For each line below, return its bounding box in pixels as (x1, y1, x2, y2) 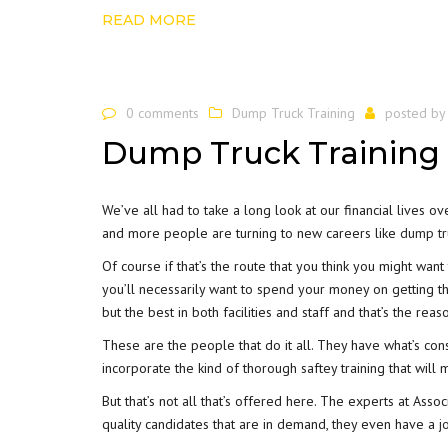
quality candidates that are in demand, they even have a (102, 415, 439, 433)
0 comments (126, 103, 199, 122)
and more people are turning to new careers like (102, 224, 400, 242)
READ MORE (102, 10, 196, 29)
